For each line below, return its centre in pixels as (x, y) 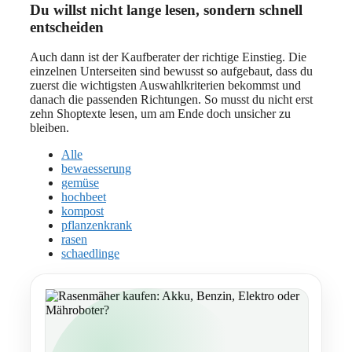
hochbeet (84, 197)
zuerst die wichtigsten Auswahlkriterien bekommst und (165, 86)
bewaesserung (96, 169)
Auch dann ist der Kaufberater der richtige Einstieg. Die (168, 57)
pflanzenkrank (97, 225)
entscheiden (67, 27)
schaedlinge (90, 254)
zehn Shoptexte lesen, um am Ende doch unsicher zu (160, 114)
